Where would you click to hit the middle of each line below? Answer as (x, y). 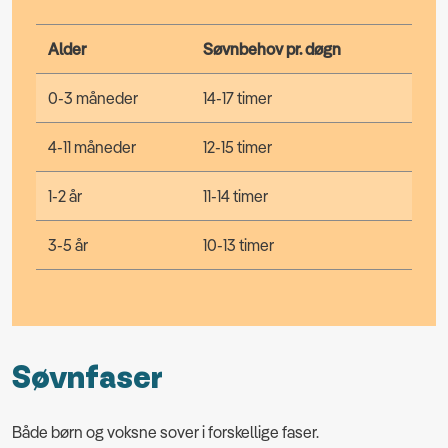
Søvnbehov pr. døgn (272, 48)
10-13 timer (238, 244)
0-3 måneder (93, 97)
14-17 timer (237, 97)
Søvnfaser (87, 378)
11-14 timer (235, 195)
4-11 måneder (92, 146)
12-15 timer (237, 146)
